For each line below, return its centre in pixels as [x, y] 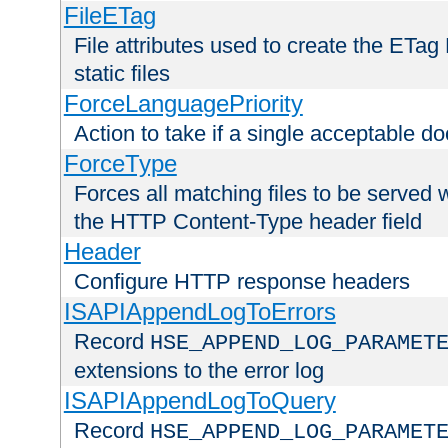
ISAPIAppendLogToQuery [199, 401]
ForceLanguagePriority [183, 104]
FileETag [109, 16]
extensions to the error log [199, 371]
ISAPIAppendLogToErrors [199, 312]
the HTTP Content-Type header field [248, 222]
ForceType [120, 164]
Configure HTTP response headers [242, 282]
